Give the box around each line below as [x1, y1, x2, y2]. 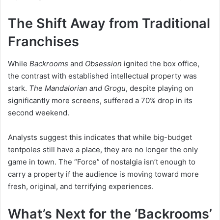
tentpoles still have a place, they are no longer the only [8, 144, 198, 154]
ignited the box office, [122, 58, 199, 68]
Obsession [85, 58, 122, 68]
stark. [8, 83, 29, 93]
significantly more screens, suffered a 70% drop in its [8, 95, 192, 105]
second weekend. [8, 108, 69, 117]
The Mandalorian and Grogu [29, 83, 126, 93]
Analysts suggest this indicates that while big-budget [8, 132, 192, 142]
